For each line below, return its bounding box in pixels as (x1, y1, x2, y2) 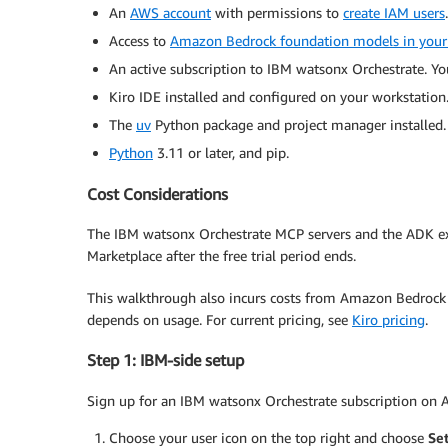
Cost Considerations (87, 183, 228, 204)
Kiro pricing (352, 310, 425, 328)
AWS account (130, 4, 211, 22)
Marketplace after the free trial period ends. (87, 246, 356, 264)
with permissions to (211, 4, 343, 22)
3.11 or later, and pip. (153, 144, 289, 162)
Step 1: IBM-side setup (87, 350, 244, 371)
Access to (109, 32, 170, 50)
